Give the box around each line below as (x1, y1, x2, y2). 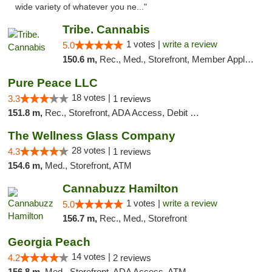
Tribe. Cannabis (62, 23, 150, 36)
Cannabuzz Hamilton (62, 182, 178, 195)
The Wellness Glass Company (8, 129, 175, 142)
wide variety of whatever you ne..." (15, 2, 147, 12)
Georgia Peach (8, 236, 90, 248)
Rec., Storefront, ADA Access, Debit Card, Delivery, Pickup (45, 107, 190, 118)
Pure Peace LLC (8, 76, 98, 89)
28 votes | (72, 145, 113, 155)
